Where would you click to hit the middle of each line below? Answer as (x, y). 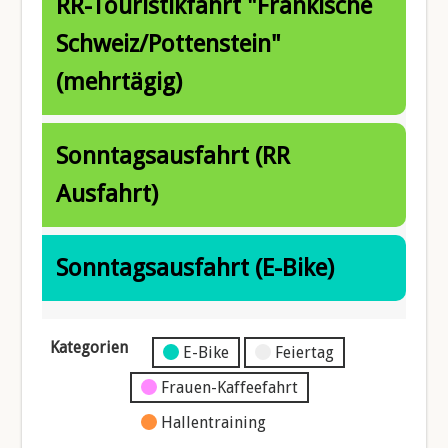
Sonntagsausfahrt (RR (173, 155)
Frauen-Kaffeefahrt (230, 387)
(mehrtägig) (119, 81)
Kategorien (89, 347)
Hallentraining (214, 422)
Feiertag (305, 352)
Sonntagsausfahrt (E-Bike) (195, 267)
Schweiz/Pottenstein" (169, 43)
